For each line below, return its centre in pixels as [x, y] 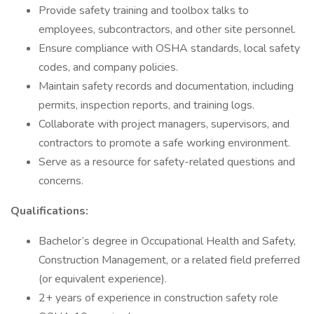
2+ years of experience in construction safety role [160, 298]
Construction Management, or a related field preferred [169, 260]
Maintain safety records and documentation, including [166, 86]
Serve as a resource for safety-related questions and [167, 162]
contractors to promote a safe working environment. [164, 143]
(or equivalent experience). [103, 279]
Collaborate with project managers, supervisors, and [164, 124]
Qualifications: [49, 211]
